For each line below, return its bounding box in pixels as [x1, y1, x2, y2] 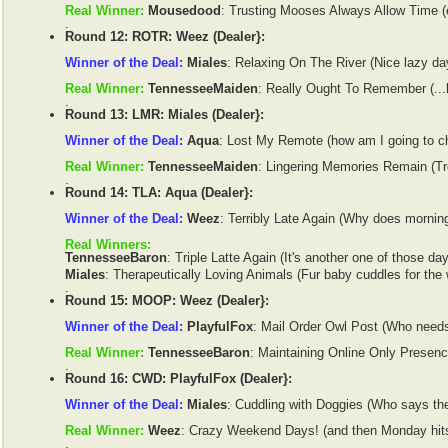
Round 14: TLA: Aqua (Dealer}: [65, 185, 253, 201]
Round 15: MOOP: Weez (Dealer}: [65, 293, 269, 309]
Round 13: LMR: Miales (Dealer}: [65, 107, 264, 123]
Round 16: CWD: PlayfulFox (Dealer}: [65, 371, 292, 387]
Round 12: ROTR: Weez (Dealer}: [65, 29, 265, 45]
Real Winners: [65, 237, 151, 253]
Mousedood [148, 3, 221, 19]
